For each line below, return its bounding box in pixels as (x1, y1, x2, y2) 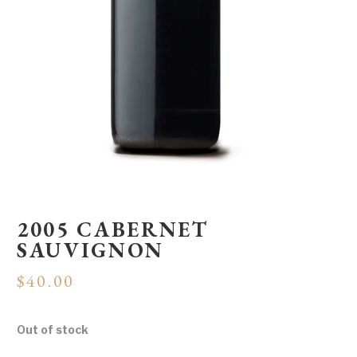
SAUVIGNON (17, 235, 164, 264)
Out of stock (17, 322, 88, 336)
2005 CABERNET (17, 214, 209, 243)
